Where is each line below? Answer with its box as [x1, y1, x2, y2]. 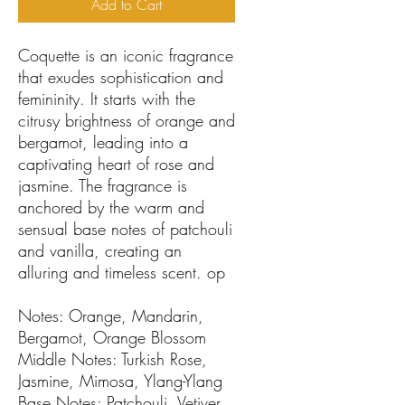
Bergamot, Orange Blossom [18, 326, 206, 349]
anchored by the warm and [18, 196, 204, 219]
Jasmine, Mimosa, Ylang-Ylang [18, 370, 222, 392]
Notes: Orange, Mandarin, [18, 305, 203, 327]
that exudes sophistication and [18, 66, 223, 89]
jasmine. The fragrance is [18, 174, 187, 197]
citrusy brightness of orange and [18, 109, 235, 132]
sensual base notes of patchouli [18, 218, 232, 240]
